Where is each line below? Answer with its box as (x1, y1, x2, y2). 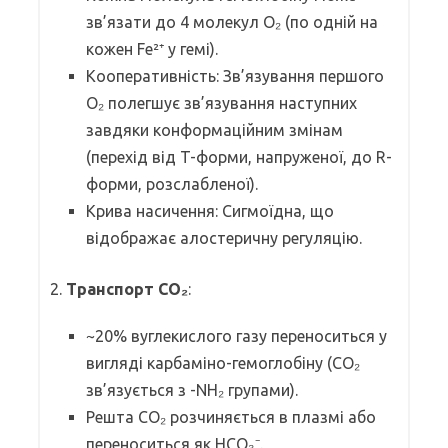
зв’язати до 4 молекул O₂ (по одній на (86, 12, 378, 31)
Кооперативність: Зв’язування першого (86, 66, 384, 85)
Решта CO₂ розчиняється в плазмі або (86, 407, 376, 426)
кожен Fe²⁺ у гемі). (86, 39, 218, 58)
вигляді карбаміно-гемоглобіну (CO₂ (86, 353, 360, 372)
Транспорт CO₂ (66, 279, 188, 298)
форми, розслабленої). (86, 174, 258, 193)
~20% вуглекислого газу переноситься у (86, 326, 387, 345)
